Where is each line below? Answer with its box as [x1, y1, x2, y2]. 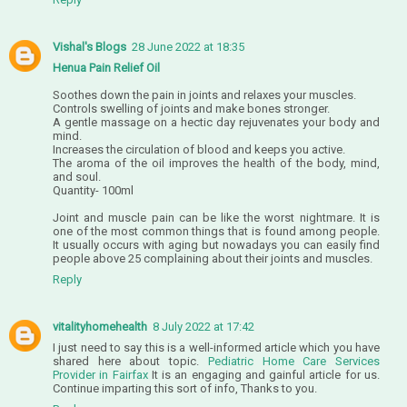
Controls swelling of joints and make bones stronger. [53, 101, 330, 115]
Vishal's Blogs [53, 39, 126, 54]
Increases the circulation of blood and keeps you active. [53, 142, 345, 156]
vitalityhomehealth [53, 319, 147, 333]
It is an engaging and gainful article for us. [147, 367, 381, 382]
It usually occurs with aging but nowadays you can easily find [53, 237, 380, 252]
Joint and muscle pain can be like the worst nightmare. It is [53, 210, 380, 224]
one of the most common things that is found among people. [53, 223, 380, 238]
